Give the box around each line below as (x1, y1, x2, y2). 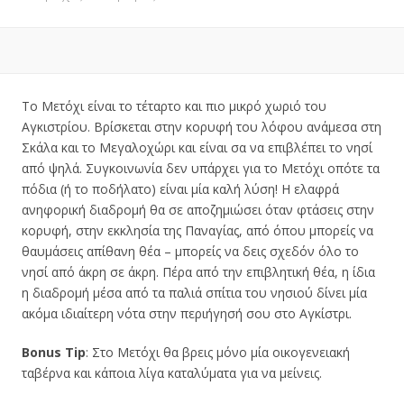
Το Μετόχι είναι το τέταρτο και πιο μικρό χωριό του (22, 97, 326, 115)
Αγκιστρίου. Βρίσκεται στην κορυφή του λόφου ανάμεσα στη (22, 118, 381, 135)
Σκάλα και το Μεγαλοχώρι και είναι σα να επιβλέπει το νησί (22, 139, 372, 156)
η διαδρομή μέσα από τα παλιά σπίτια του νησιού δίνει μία (22, 284, 367, 301)
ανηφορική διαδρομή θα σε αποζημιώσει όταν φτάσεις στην (22, 201, 374, 218)
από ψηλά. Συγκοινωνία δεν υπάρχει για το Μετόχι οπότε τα (22, 160, 380, 177)
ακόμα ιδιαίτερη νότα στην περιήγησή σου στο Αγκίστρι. (22, 305, 352, 322)
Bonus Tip (22, 344, 86, 361)
